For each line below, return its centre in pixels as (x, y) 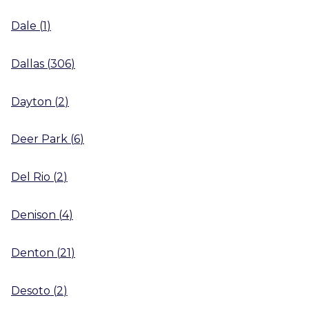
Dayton (31, 101)
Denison (33, 215)
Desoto (31, 290)
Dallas (28, 63)
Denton (32, 252)
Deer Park (39, 139)
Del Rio (31, 177)
